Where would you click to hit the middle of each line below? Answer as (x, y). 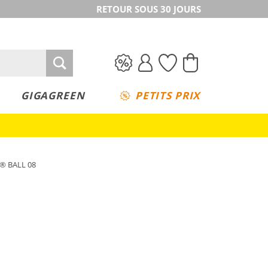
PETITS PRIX (167, 95)
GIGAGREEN (53, 95)
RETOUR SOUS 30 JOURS (149, 9)
